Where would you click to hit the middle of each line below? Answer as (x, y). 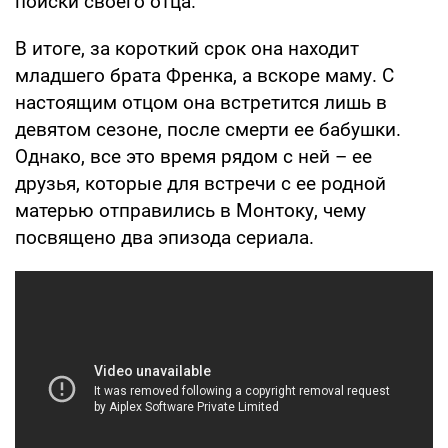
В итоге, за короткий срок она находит (187, 49)
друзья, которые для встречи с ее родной (200, 184)
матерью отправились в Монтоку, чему (190, 211)
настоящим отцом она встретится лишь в (201, 103)
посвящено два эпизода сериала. (164, 238)
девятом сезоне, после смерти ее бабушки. (208, 130)
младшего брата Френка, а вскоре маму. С (204, 76)
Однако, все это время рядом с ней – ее (193, 157)
